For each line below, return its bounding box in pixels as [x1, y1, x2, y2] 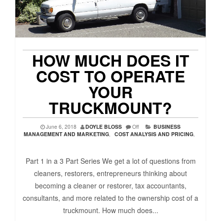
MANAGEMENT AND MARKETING [24, 130, 109, 138]
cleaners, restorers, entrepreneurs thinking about [34, 168, 187, 179]
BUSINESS [153, 123, 181, 131]
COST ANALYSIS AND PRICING [114, 130, 193, 138]
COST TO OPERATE [36, 65, 185, 88]
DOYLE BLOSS [85, 123, 122, 131]
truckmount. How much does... [63, 205, 158, 216]
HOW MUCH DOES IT [32, 49, 189, 72]
